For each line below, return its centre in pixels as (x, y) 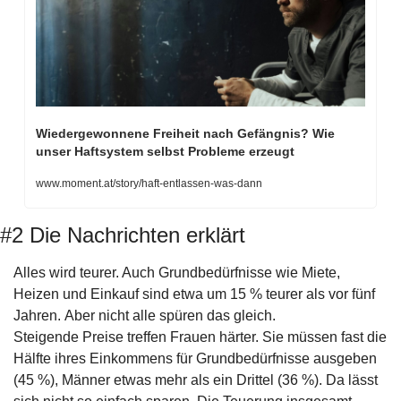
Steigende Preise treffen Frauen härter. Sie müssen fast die (200, 337)
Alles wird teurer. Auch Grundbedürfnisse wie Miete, (177, 272)
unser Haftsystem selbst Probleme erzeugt (165, 151)
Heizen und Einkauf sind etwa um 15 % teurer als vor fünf (194, 294)
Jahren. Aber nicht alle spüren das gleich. (146, 315)
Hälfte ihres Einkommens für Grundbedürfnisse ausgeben (195, 358)
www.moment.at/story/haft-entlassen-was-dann (149, 183)
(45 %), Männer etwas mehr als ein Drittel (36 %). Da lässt (196, 380)
